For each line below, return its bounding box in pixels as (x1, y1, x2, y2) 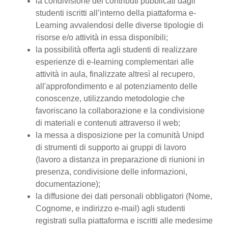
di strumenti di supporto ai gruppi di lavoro (36, 143, 186, 152)
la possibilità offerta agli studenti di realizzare (36, 45, 197, 54)
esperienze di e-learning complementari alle (36, 58, 194, 66)
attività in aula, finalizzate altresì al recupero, (36, 70, 195, 78)
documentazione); (36, 180, 100, 188)
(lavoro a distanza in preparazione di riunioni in (36, 155, 205, 164)
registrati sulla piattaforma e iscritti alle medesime (36, 216, 213, 225)
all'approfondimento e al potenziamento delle (36, 82, 197, 91)
